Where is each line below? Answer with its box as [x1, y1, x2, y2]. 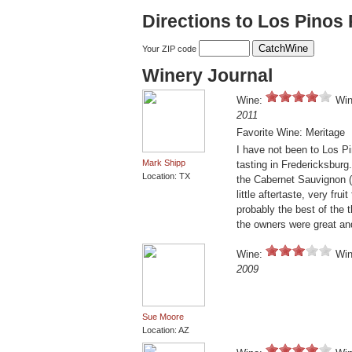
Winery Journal [142, 65, 273, 86]
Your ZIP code [142, 44, 199, 54]
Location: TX [142, 171, 190, 181]
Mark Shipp [142, 158, 185, 168]
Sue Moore [142, 312, 184, 322]
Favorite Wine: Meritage [236, 126, 345, 139]
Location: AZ [142, 325, 189, 335]
